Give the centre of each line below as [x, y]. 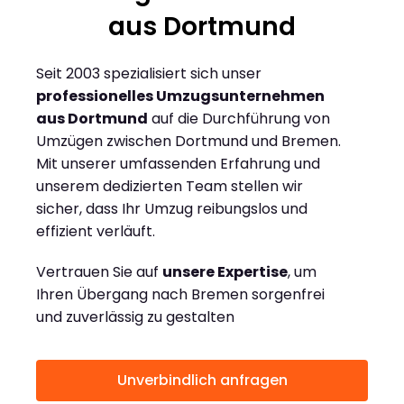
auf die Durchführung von [239, 119]
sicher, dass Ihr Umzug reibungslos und [172, 209]
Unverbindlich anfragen [202, 381]
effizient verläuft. [96, 232]
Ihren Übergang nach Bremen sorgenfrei [180, 295]
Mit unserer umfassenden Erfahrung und [178, 164]
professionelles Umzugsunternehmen [180, 96]
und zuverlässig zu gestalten [135, 317]
